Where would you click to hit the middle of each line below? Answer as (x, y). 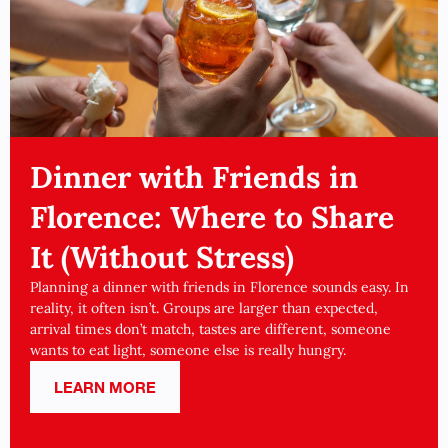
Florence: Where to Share (212, 217)
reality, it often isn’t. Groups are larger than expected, (204, 308)
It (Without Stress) (162, 257)
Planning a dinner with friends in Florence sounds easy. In (219, 287)
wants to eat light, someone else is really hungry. (188, 350)
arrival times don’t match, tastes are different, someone (210, 329)
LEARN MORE (105, 386)
